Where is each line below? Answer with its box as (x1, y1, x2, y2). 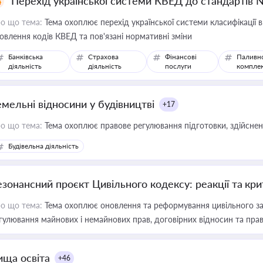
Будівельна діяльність (8, 141, 79, 150)
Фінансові (164, 52, 197, 61)
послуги (164, 62, 191, 70)
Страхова (88, 52, 119, 61)
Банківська (8, 52, 43, 61)
